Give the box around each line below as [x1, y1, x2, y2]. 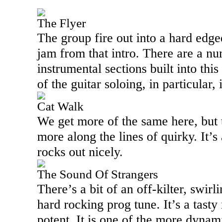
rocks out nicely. [37, 144, 123, 159]
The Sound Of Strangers [37, 167, 158, 181]
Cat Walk [37, 100, 84, 113]
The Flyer [37, 16, 86, 30]
